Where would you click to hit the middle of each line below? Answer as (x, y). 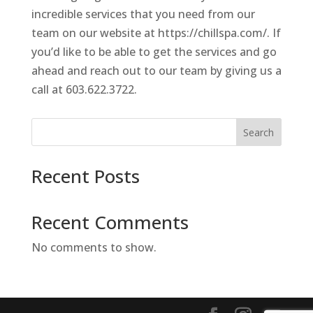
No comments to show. (94, 248)
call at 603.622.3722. (84, 90)
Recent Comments (110, 223)
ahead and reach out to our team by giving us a (156, 71)
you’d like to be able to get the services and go (154, 52)
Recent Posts (85, 176)
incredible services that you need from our (143, 14)
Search (259, 133)
